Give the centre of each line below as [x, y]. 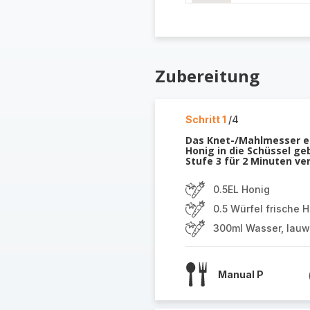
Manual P [240, 274]
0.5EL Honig [241, 189]
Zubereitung [207, 76]
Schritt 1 [207, 119]
